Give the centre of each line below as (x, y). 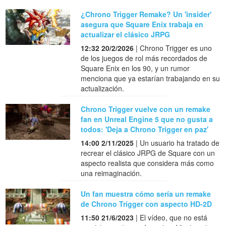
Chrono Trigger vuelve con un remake (146, 109)
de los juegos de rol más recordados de (144, 58)
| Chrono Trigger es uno (173, 48)
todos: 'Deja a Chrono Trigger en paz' (145, 129)
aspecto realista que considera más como (148, 163)
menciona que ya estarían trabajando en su (151, 78)
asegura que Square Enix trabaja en (142, 24)
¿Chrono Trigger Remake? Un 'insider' (146, 14)
